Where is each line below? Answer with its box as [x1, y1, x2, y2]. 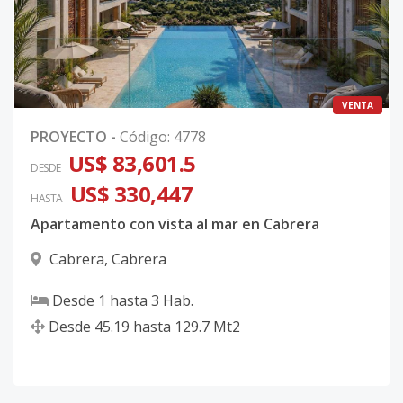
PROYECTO [31, 127, 107, 147]
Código [120, 127, 167, 147]
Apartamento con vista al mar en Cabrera [31, 214, 319, 234]
